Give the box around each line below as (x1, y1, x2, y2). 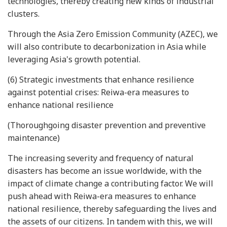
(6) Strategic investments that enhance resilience (8, 74, 194, 85)
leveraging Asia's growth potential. (8, 54, 140, 65)
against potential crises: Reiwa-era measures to (8, 87, 189, 98)
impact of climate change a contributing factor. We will (8, 178, 213, 189)
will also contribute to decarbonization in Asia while (8, 41, 206, 52)
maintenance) (8, 132, 60, 143)
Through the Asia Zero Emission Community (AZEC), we (8, 28, 218, 40)
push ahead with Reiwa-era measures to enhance (8, 191, 196, 202)
